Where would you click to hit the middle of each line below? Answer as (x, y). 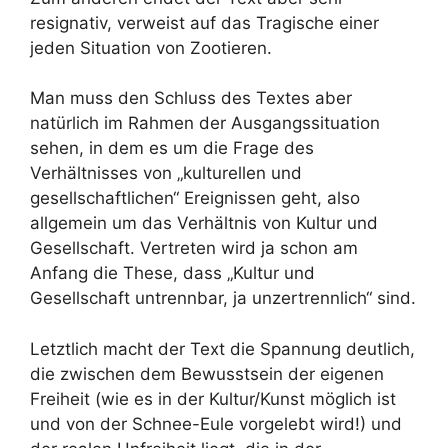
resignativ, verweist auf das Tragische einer (204, 22)
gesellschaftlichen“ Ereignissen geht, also (195, 198)
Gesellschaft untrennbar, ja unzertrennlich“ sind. (223, 298)
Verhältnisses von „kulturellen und (166, 173)
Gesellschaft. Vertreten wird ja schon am (194, 248)
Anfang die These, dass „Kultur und (172, 273)
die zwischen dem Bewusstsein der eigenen (207, 373)
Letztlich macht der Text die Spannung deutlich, (222, 348)
